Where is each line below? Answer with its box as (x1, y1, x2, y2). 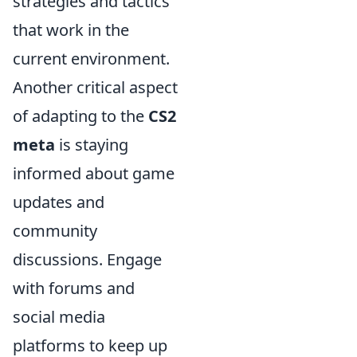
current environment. (13, 48, 170, 69)
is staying (55, 134, 128, 155)
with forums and (13, 277, 135, 299)
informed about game (13, 163, 175, 184)
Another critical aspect (13, 76, 178, 98)
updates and (13, 191, 104, 213)
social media (13, 306, 105, 328)
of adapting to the (13, 105, 148, 127)
